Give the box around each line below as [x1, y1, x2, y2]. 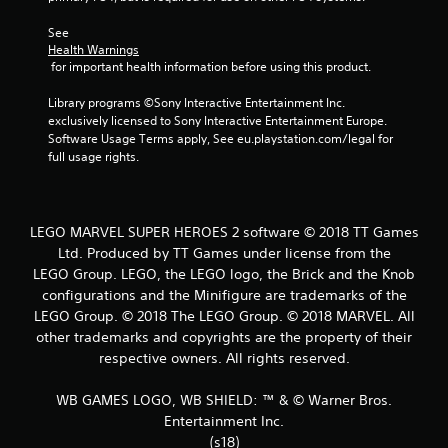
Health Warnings [48, 41, 139, 58]
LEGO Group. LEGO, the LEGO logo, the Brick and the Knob [33, 265, 415, 283]
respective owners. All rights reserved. [98, 349, 350, 367]
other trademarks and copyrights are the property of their [36, 328, 412, 346]
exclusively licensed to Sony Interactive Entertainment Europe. [48, 112, 387, 129]
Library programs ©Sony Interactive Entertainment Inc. [48, 94, 345, 111]
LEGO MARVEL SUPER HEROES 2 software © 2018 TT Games [29, 223, 419, 241]
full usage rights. [48, 148, 139, 165]
